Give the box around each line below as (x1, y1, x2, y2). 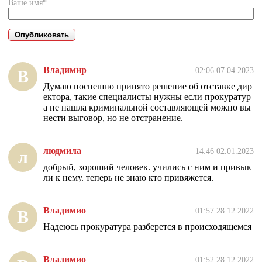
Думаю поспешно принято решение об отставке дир (43, 81, 252, 92)
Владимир (43, 65, 87, 75)
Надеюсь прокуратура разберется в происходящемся (43, 222, 251, 232)
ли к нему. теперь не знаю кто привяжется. (43, 173, 213, 183)
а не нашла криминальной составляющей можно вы (43, 102, 251, 113)
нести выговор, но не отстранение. (43, 113, 183, 123)
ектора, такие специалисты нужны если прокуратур (43, 92, 251, 102)
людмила (43, 146, 81, 156)
